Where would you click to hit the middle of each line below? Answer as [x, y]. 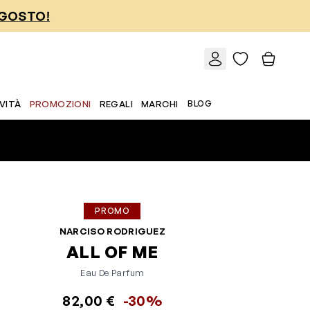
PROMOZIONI [60, 104]
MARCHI [160, 104]
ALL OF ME [112, 252]
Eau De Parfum [112, 273]
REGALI [116, 104]
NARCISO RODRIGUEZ [112, 231]
